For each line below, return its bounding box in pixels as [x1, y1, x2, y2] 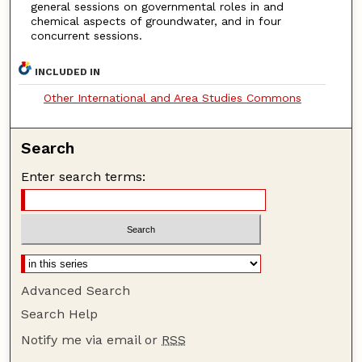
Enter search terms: [21, 168, 146, 184]
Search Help [21, 306, 99, 322]
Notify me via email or [21, 332, 162, 348]
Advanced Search [21, 283, 131, 299]
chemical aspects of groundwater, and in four [30, 15, 281, 28]
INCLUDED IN [35, 65, 101, 78]
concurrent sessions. [30, 29, 142, 43]
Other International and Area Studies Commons [43, 90, 301, 104]
